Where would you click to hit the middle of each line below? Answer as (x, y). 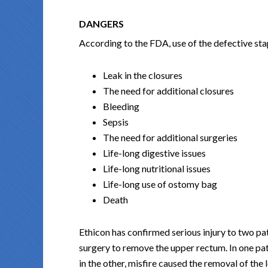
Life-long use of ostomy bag (160, 184)
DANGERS (101, 24)
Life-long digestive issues (154, 153)
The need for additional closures (168, 91)
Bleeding (121, 106)
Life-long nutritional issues (157, 169)
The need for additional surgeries (170, 138)
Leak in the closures (143, 75)
